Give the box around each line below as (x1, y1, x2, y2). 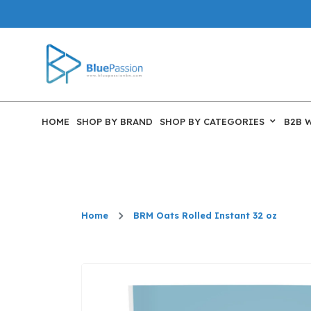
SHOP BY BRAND (76, 115, 153, 127)
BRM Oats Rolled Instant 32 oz (133, 210, 277, 221)
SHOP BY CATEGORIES (160, 115, 264, 127)
